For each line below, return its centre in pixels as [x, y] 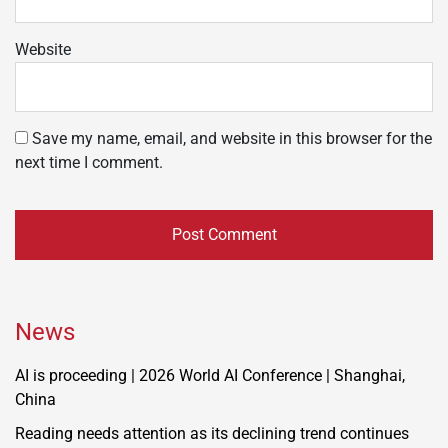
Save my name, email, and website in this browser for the [232, 138]
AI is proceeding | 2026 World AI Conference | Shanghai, [210, 375]
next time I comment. [89, 162]
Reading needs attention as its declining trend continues [212, 433]
